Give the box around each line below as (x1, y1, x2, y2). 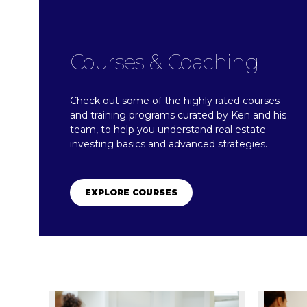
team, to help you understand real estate (70, 123, 266, 136)
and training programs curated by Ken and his (70, 109, 286, 122)
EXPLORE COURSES (84, 187, 177, 198)
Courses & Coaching (70, 49, 259, 75)
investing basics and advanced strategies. (70, 138, 267, 151)
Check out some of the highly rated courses (70, 95, 280, 108)
